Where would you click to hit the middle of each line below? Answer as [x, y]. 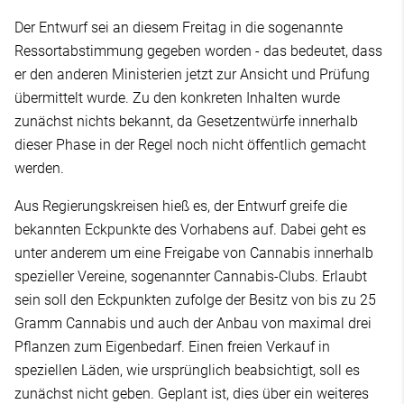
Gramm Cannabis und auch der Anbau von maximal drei [193, 323]
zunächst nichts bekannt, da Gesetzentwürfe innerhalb [186, 121]
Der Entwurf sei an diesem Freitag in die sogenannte [179, 28]
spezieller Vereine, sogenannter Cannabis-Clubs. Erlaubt [191, 276]
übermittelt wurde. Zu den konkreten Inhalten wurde [177, 98]
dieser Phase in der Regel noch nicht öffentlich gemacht [190, 145]
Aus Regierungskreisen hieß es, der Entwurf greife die [181, 206]
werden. [39, 168]
